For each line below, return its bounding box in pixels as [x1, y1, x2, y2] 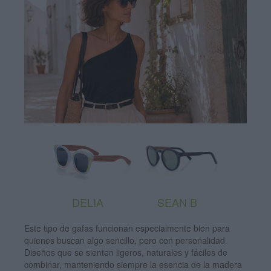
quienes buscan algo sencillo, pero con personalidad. [24, 234, 227, 247]
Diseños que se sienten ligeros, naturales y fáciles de [24, 246, 227, 259]
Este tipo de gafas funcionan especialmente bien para [24, 222, 230, 235]
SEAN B [157, 194, 197, 211]
